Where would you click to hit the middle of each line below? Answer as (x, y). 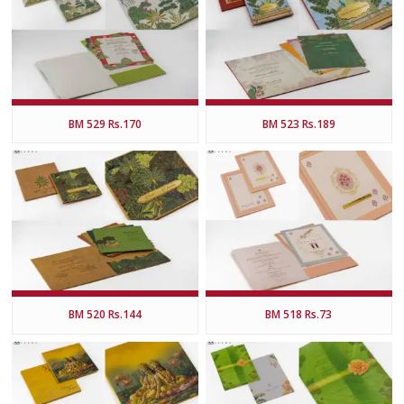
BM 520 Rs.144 (105, 315)
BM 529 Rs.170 (105, 124)
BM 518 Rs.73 (299, 315)
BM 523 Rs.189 (298, 124)
